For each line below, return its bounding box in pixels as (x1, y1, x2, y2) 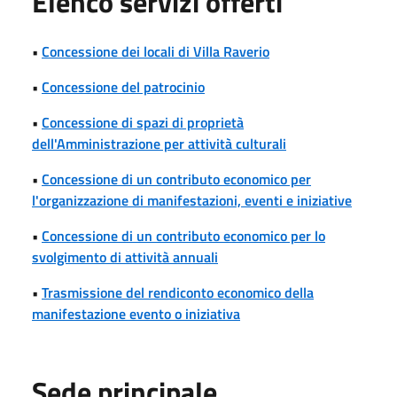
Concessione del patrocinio (42, 75, 205, 97)
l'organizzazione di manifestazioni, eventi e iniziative (32, 189, 352, 211)
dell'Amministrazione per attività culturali (32, 132, 286, 154)
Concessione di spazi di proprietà (42, 111, 244, 133)
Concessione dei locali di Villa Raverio (42, 40, 269, 62)
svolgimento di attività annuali (32, 245, 218, 268)
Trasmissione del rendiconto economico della (42, 281, 314, 303)
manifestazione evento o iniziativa (32, 302, 240, 324)
